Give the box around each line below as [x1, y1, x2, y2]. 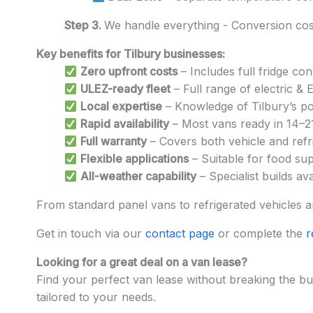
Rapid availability [80, 117, 170, 131]
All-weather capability [80, 169, 197, 184]
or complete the [214, 226, 306, 241]
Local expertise [80, 99, 163, 114]
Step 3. [64, 18, 104, 33]
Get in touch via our [36, 226, 145, 241]
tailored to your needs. [36, 290, 156, 305]
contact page [145, 226, 214, 241]
